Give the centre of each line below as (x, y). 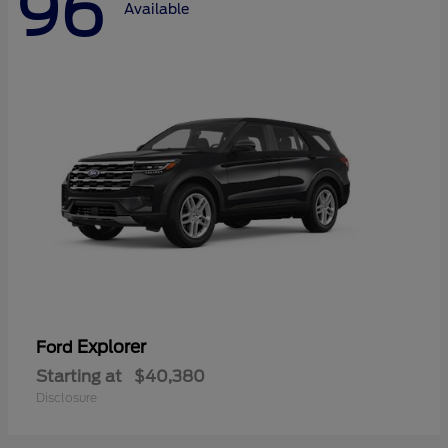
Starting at (79, 377)
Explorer (111, 347)
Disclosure (66, 398)
